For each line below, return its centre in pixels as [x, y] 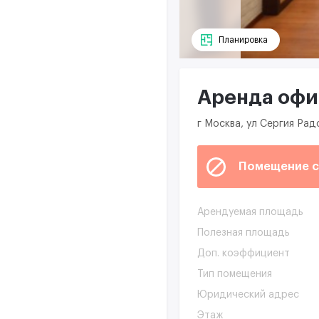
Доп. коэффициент [244, 254]
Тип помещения [235, 274]
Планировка [243, 40]
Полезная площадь [244, 233]
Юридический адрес [248, 295]
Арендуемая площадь [250, 213]
